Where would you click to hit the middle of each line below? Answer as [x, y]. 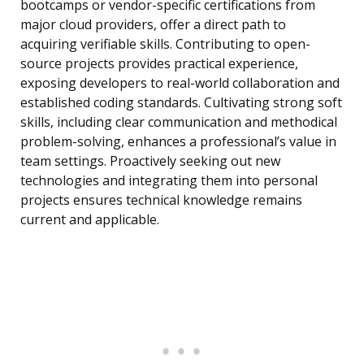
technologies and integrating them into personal [169, 181]
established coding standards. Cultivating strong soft [181, 103]
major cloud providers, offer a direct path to [153, 25]
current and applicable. [90, 220]
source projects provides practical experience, [159, 64]
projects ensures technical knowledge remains [161, 200]
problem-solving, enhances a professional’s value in [178, 142]
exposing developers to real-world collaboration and [180, 83]
